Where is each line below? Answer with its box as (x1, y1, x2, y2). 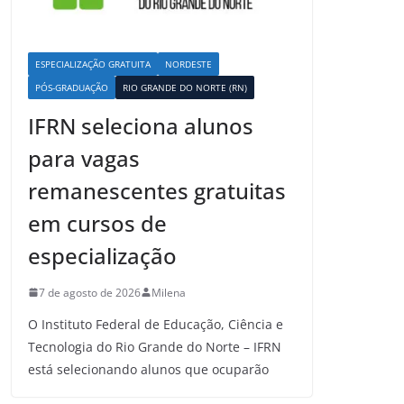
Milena (151, 284, 186, 300)
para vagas (28, 142, 140, 173)
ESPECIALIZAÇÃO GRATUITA (35, 57, 151, 70)
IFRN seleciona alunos (28, 110, 253, 141)
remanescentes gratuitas (28, 175, 286, 206)
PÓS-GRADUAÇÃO (35, 80, 108, 94)
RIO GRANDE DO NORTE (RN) (123, 80, 247, 94)
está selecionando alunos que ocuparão (28, 360, 269, 378)
